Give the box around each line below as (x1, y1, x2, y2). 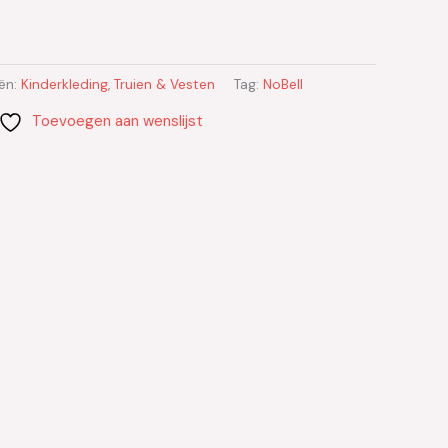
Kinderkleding (21, 76, 108, 94)
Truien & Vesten (114, 76, 215, 94)
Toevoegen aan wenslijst (31, 110, 203, 131)
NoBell (263, 76, 303, 94)
